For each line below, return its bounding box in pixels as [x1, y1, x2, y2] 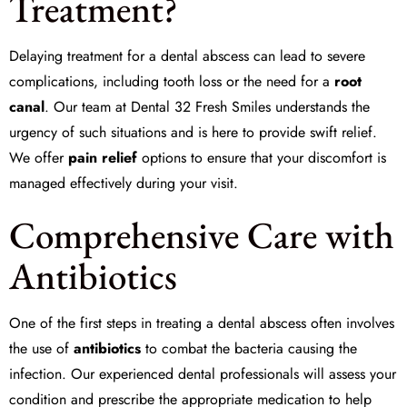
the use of [9, 338, 74, 359]
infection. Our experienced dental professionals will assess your [9, 363, 396, 384]
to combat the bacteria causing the [141, 338, 357, 359]
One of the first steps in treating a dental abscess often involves [9, 313, 394, 333]
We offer [9, 147, 68, 168]
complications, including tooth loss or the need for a [9, 71, 334, 92]
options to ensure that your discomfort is [137, 147, 386, 168]
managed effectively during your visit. [9, 173, 238, 194]
